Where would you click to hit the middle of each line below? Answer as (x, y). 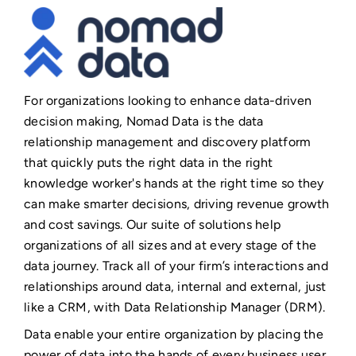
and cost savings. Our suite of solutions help (153, 225)
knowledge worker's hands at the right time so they (174, 184)
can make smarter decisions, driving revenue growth (177, 204)
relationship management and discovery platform (168, 142)
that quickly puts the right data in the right (149, 163)
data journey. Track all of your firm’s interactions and (176, 266)
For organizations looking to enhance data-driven (168, 101)
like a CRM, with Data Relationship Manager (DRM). (175, 308)
